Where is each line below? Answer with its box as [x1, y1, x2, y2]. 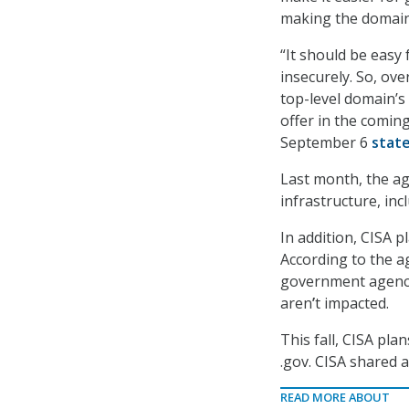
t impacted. [315, 293, 389, 314]
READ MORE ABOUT [280, 389, 390, 406]
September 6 [280, 132, 372, 153]
